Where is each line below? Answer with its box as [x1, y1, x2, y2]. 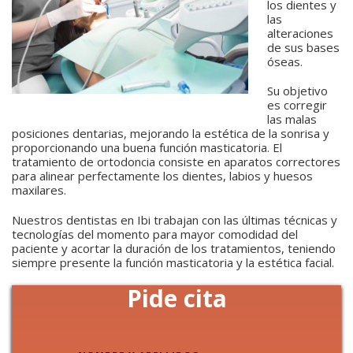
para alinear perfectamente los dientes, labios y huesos [12, 168, 313, 184]
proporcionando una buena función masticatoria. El [12, 139, 282, 155]
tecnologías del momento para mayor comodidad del [12, 225, 298, 242]
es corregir [267, 97, 327, 113]
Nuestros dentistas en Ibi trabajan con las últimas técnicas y [12, 211, 337, 228]
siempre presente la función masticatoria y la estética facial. [12, 254, 334, 270]
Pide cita [126, 281, 227, 314]
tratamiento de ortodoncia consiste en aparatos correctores [12, 154, 340, 169]
